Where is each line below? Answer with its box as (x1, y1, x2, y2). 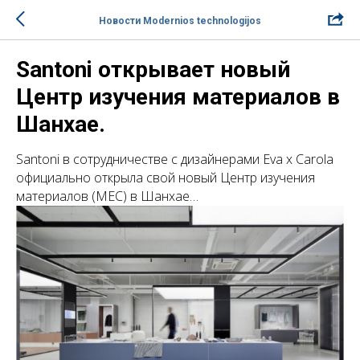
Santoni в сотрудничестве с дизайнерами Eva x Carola (16, 150, 333, 168)
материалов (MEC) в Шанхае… (16, 187, 198, 205)
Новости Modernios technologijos (99, 14, 261, 27)
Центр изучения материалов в (16, 84, 340, 110)
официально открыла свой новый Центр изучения (16, 169, 315, 186)
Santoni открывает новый (16, 56, 290, 83)
